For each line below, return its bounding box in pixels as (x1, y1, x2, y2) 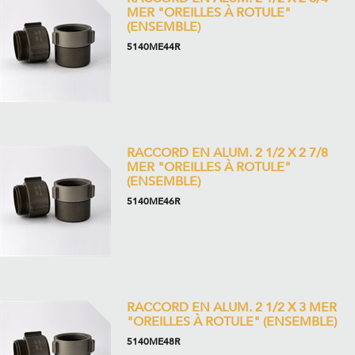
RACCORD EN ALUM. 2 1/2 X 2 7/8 (127, 144, 328, 162)
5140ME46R (127, 195, 180, 208)
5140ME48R (127, 335, 180, 348)
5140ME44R (127, 40, 180, 53)
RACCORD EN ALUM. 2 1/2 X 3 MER (127, 299, 337, 316)
